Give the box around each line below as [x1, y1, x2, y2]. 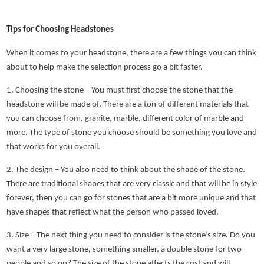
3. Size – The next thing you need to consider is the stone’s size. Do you [6, 231, 256, 240]
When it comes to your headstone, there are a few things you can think [6, 48, 257, 58]
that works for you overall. [6, 143, 101, 152]
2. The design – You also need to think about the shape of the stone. [6, 166, 246, 175]
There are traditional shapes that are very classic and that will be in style [6, 180, 258, 189]
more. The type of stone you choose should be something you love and [6, 128, 258, 138]
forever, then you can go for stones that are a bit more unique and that [6, 194, 256, 203]
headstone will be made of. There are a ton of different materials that [6, 100, 249, 110]
